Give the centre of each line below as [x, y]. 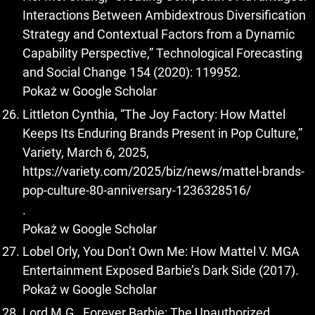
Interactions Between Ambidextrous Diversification [164, 15]
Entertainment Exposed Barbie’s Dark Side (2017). [161, 271]
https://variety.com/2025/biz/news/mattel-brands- [163, 171]
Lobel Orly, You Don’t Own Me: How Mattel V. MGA [161, 252]
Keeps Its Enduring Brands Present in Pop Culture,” [162, 133]
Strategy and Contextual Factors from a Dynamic [159, 34]
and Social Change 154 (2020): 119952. [132, 72]
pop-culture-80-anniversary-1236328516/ [137, 190]
